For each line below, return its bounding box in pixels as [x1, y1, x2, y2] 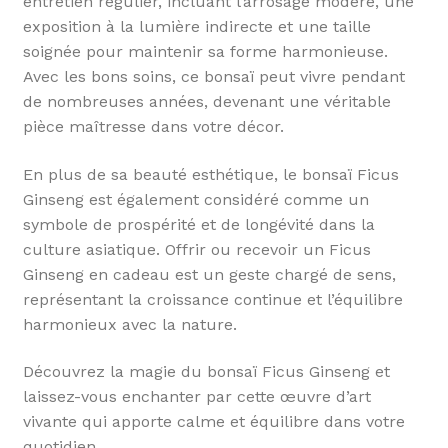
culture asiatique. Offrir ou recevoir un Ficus [22, 239, 371, 259]
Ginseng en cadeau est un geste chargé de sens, [22, 264, 396, 284]
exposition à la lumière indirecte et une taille [22, 17, 371, 36]
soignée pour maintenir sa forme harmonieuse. [22, 42, 388, 61]
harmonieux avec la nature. [22, 314, 237, 334]
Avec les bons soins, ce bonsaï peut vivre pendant [22, 67, 405, 86]
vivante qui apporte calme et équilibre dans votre [22, 412, 405, 432]
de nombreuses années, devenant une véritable [22, 92, 391, 111]
